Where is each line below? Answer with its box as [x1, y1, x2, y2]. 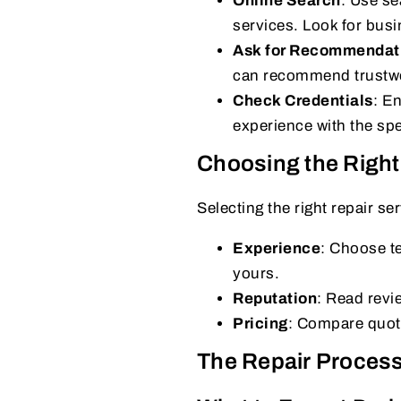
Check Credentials [233, 91, 373, 109]
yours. [233, 264, 279, 282]
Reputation [233, 289, 317, 307]
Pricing [233, 314, 288, 332]
